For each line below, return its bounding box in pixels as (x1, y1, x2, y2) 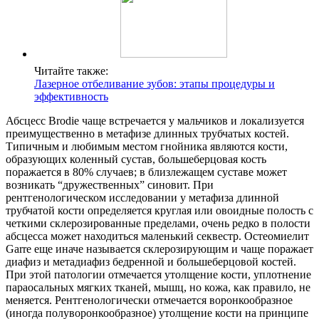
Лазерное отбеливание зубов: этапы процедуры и (34, 78, 275, 90)
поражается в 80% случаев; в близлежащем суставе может (6, 166, 287, 179)
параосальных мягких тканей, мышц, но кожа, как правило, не (6, 281, 310, 294)
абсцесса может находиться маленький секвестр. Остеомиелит (6, 230, 309, 243)
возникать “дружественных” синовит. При (6, 179, 214, 192)
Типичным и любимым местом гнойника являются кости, (6, 140, 288, 153)
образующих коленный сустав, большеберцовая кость (6, 153, 266, 166)
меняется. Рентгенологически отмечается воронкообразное (6, 294, 293, 307)
